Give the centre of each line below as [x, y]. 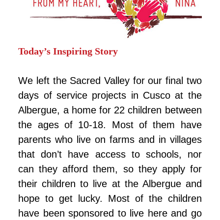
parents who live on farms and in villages [110, 140]
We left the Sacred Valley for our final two [110, 81]
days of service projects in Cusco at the [110, 96]
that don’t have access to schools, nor [110, 154]
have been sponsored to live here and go [110, 213]
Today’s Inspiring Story [68, 51]
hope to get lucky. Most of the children [110, 199]
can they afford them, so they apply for [110, 169]
